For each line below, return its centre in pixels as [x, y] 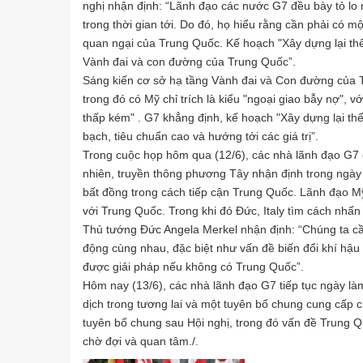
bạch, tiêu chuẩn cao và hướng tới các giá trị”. [201, 137]
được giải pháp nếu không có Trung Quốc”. [193, 267]
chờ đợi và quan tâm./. [141, 342]
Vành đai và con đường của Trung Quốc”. [189, 62]
